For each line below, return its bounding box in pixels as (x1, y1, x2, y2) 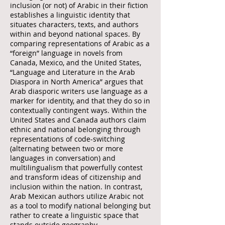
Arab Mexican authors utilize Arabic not (10, 191, 144, 201)
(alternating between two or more (10, 144, 123, 153)
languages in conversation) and (10, 153, 116, 163)
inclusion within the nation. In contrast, (10, 182, 142, 191)
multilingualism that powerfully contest (10, 163, 143, 172)
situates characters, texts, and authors (10, 20, 139, 29)
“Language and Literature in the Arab (10, 67, 135, 77)
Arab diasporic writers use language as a (10, 86, 148, 96)
